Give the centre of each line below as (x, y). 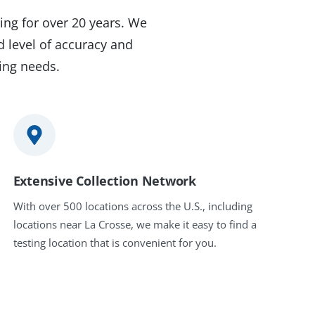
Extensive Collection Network (104, 181)
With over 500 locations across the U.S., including (133, 206)
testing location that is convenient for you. (115, 243)
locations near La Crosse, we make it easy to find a (135, 225)
